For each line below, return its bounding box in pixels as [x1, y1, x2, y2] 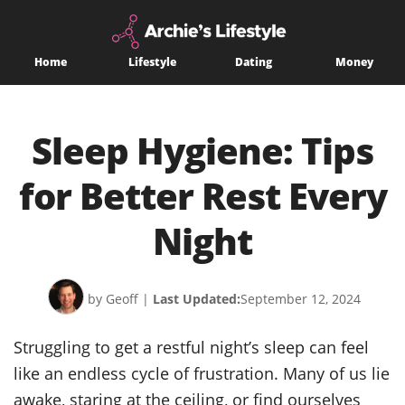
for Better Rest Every [18, 171, 387, 221]
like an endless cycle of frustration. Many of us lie [14, 362, 390, 385]
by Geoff [88, 290, 138, 308]
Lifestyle [127, 54, 176, 71]
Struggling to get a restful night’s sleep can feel [14, 335, 369, 359]
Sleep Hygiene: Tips [32, 126, 373, 176]
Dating [234, 54, 272, 71]
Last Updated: [153, 290, 240, 308]
